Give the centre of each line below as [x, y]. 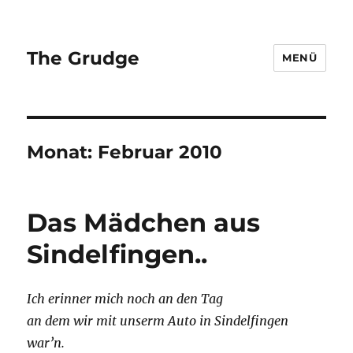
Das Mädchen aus [144, 223]
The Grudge [84, 58]
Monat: [63, 152]
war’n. [46, 343]
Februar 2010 [160, 152]
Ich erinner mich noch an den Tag [125, 299]
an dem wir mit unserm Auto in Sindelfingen [158, 321]
